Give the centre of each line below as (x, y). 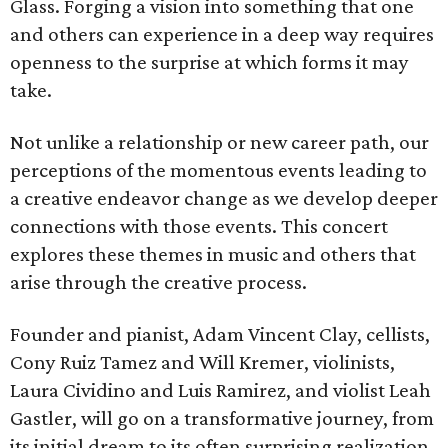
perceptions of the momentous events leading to (218, 170)
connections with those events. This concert (199, 226)
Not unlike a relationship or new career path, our (219, 142)
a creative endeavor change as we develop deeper (224, 198)
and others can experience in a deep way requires (222, 34)
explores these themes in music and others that (213, 254)
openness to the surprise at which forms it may (209, 62)
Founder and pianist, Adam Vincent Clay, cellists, (220, 334)
